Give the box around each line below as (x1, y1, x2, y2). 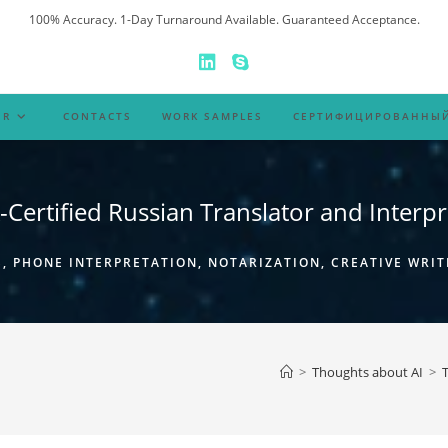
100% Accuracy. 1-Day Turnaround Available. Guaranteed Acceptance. (28, 11, 420, 28)
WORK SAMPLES (162, 109, 264, 123)
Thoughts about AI (311, 363, 423, 381)
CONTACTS (63, 109, 133, 123)
